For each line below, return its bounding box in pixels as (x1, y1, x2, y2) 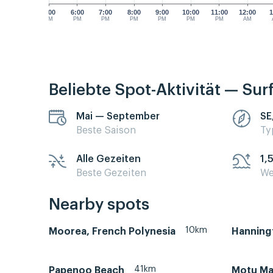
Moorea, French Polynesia (49, 227, 175, 237)
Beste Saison (76, 125, 136, 135)
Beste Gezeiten (76, 168, 146, 178)
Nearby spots (49, 197, 149, 213)
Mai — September (76, 111, 160, 121)
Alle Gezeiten (76, 154, 141, 164)
